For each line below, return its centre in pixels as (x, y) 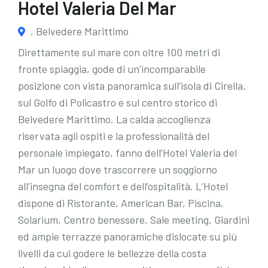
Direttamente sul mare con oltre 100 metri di (119, 52)
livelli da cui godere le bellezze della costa (112, 253)
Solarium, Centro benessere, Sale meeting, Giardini (134, 220)
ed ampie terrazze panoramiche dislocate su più (128, 236)
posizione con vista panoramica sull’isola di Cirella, (132, 86)
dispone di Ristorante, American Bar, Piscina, (121, 203)
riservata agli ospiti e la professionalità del (114, 136)
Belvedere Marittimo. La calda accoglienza (114, 119)
